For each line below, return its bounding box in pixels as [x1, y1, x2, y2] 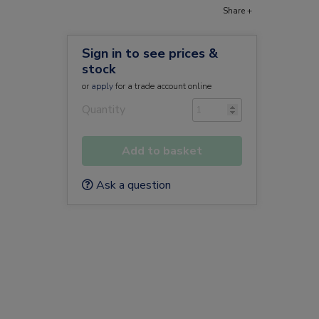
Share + [223, 5, 252, 16]
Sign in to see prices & [81, 45, 218, 62]
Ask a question [93, 177, 171, 193]
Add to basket [121, 143, 202, 159]
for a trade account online [113, 80, 211, 92]
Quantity [81, 102, 125, 117]
